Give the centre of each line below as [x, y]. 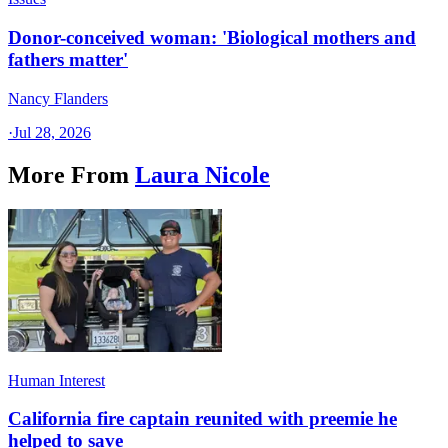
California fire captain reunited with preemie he [202, 419]
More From [68, 174]
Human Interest [56, 380]
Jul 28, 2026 [52, 132]
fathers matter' [68, 60]
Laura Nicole [202, 174]
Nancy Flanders [58, 98]
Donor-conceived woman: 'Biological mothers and [212, 38]
